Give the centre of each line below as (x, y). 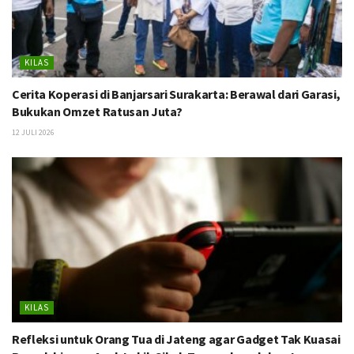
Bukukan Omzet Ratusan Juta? (97, 112)
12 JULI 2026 (33, 133)
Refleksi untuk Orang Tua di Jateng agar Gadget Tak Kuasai (176, 339)
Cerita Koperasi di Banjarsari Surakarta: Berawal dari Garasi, (176, 94)
